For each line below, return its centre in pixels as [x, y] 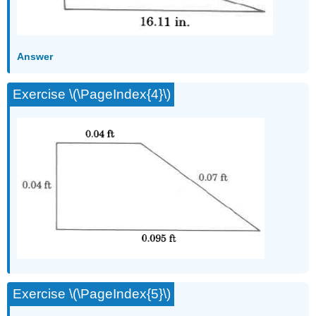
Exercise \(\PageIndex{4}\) [92, 94]
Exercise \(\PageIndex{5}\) [92, 294]
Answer [35, 56]
